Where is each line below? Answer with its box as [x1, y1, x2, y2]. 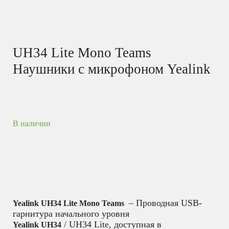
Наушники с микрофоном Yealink [13, 61, 211, 77]
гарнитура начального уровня [13, 209, 129, 219]
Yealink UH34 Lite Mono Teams [13, 199, 126, 208]
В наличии [13, 119, 51, 128]
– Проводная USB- [126, 198, 202, 209]
